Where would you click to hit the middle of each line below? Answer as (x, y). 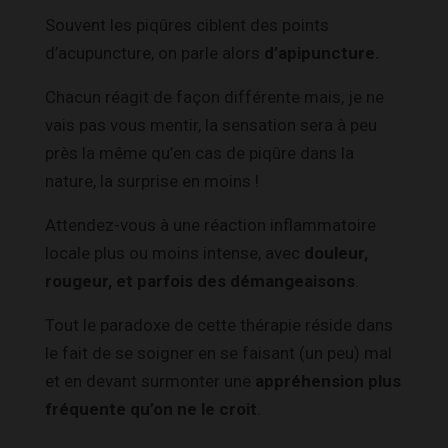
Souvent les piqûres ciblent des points (187, 24)
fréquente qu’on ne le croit (151, 408)
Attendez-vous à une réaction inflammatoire (210, 224)
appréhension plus (328, 380)
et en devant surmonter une (150, 380)
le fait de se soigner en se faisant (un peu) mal (218, 352)
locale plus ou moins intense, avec (174, 252)
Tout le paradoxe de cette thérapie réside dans (219, 324)
